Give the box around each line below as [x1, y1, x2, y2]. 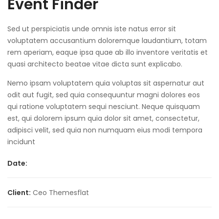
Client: [7, 188, 31, 198]
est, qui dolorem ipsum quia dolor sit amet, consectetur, [7, 113, 199, 124]
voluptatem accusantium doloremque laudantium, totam [7, 36, 207, 46]
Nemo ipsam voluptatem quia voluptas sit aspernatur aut [7, 78, 204, 88]
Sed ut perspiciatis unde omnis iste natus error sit [7, 24, 176, 34]
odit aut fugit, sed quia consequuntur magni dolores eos [7, 90, 200, 100]
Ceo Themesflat [31, 188, 89, 198]
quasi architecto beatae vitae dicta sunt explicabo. [7, 59, 182, 69]
